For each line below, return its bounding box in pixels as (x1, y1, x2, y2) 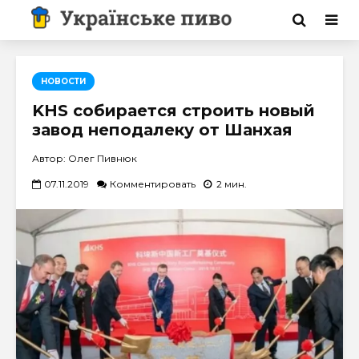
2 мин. (216, 177, 247, 190)
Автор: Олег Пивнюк (32, 152, 137, 164)
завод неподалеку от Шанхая (32, 120, 292, 139)
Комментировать (110, 177, 196, 190)
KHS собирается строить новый (32, 101, 315, 120)
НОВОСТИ (41, 76, 86, 87)
